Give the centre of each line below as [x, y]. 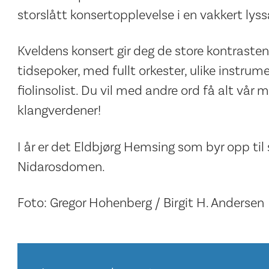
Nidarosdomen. [61, 167]
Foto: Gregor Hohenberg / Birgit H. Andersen [141, 203]
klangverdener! [59, 111]
